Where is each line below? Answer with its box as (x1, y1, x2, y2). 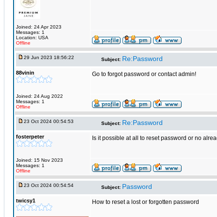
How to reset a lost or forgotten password (92, 199, 199, 205)
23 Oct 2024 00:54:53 (24, 119, 74, 124)
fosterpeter (16, 134, 44, 139)
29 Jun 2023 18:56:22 (24, 55, 74, 60)
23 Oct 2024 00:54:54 (24, 183, 74, 188)
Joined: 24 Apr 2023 (16, 24, 62, 30)
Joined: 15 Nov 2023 (16, 157, 63, 163)
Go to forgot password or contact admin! (92, 71, 196, 77)
